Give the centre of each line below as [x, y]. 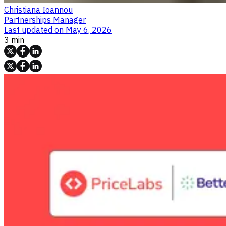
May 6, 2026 [89, 30]
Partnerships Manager [45, 19]
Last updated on [34, 30]
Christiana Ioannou [38, 9]
